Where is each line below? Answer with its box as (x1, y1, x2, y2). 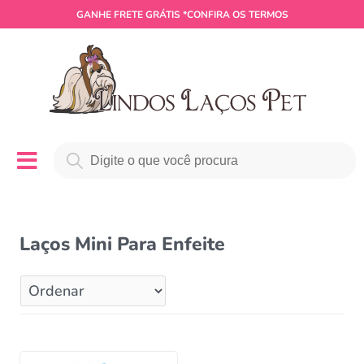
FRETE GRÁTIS (113, 8, 180, 21)
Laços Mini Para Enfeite (19, 231, 225, 257)
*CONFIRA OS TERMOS (180, 8, 288, 21)
